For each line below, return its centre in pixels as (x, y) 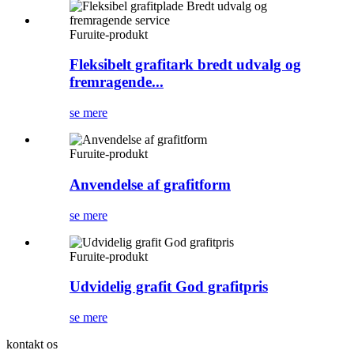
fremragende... (117, 82)
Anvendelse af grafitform (150, 184)
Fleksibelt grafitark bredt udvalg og (185, 65)
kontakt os (32, 344)
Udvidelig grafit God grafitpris (169, 287)
